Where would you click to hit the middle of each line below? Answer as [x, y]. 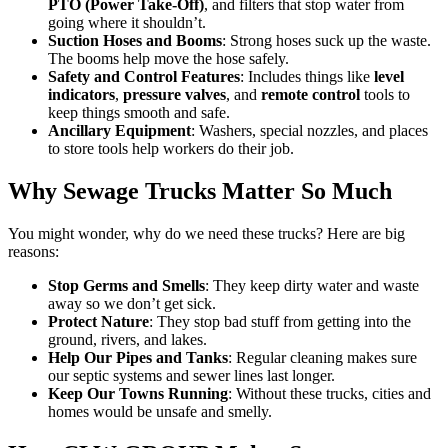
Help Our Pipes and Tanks [138, 358]
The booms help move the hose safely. [168, 59]
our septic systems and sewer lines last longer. [191, 376]
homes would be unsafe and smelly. [160, 412]
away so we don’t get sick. [132, 304]
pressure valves [174, 95]
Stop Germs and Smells [126, 286]
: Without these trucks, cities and [329, 394]
